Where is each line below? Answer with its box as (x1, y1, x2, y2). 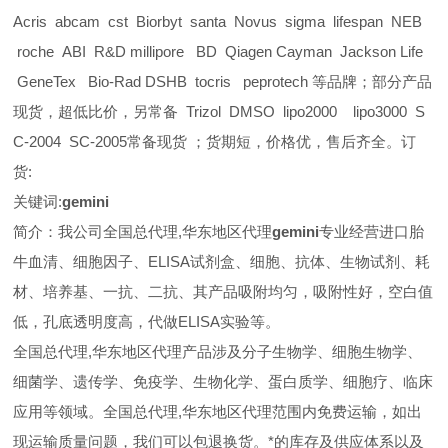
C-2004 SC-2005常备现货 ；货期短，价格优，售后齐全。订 (13, 133, 417, 150)
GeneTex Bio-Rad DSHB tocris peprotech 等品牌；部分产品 (13, 73, 433, 90)
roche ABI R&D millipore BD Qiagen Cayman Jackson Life (13, 43, 424, 60)
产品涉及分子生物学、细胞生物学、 (182, 343, 423, 360)
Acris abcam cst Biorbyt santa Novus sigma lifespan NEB (13, 13, 423, 30)
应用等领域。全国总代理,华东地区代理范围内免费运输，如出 (13, 403, 423, 420)
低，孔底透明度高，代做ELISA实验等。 (13, 313, 281, 330)
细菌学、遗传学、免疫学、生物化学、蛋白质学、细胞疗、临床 (13, 373, 434, 390)
